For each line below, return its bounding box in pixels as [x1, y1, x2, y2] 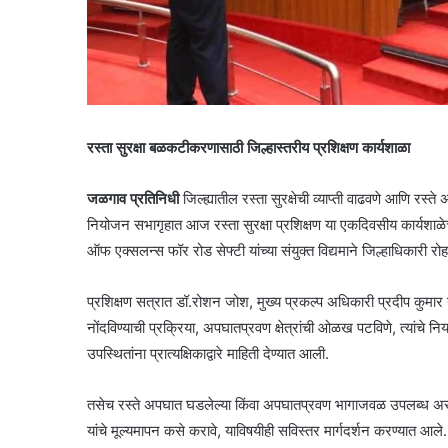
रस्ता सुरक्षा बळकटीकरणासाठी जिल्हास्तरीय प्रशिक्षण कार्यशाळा [87, 138, 414, 158]
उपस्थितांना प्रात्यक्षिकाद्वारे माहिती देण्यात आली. [87, 344, 329, 364]
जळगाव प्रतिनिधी [87, 189, 179, 209]
